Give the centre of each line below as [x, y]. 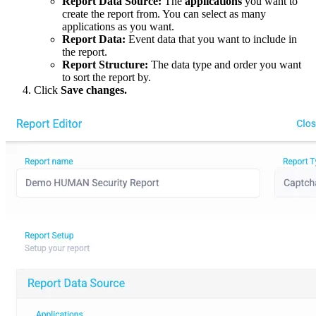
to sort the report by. [107, 77]
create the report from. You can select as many [164, 13]
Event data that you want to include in [211, 39]
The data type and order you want [225, 64]
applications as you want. [118, 26]
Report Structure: [105, 64]
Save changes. [94, 90]
